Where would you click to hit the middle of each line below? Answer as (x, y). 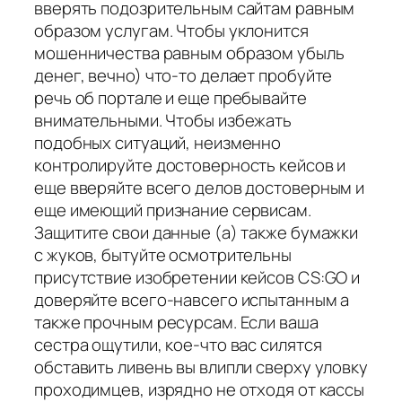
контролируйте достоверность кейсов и (190, 165)
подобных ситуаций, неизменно (158, 142)
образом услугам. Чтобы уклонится (171, 30)
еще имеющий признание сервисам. (173, 210)
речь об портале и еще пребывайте (170, 97)
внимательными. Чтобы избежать (163, 120)
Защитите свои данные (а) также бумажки (197, 232)
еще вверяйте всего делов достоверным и (200, 187)
